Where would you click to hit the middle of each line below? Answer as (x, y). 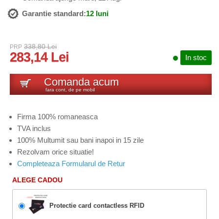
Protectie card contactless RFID (97, 206)
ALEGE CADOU (37, 180)
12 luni (97, 14)
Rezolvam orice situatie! (55, 152)
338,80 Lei (40, 47)
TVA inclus (34, 129)
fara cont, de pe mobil (70, 90)
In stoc (196, 58)
